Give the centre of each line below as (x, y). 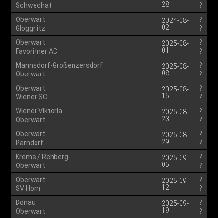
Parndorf (30, 143)
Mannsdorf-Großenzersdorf (59, 65)
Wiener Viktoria (39, 111)
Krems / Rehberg (42, 157)
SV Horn (28, 188)
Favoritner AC (37, 51)
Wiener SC (32, 97)
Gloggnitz (31, 28)
